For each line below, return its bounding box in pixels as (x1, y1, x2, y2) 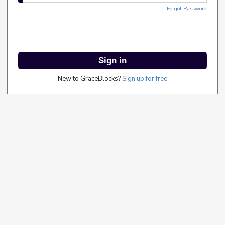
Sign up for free (122, 74, 167, 84)
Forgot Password (167, 5, 207, 13)
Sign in (98, 55, 127, 65)
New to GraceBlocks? (58, 74, 122, 84)
